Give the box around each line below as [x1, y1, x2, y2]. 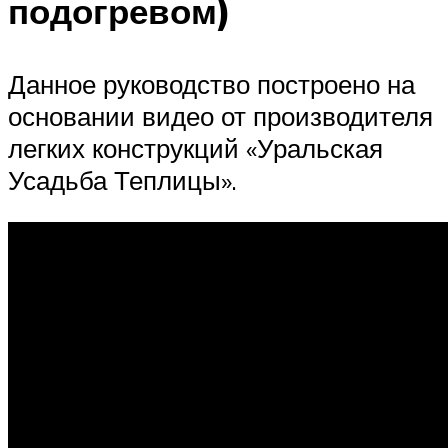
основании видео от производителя [8, 100, 433, 133]
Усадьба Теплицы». [8, 164, 237, 197]
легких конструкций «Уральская [8, 132, 383, 165]
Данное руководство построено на [8, 68, 415, 101]
